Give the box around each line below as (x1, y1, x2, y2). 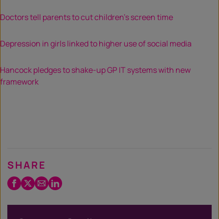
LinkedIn (48, 176, 78, 187)
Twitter (21, 176, 46, 187)
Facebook (7, 176, 41, 187)
